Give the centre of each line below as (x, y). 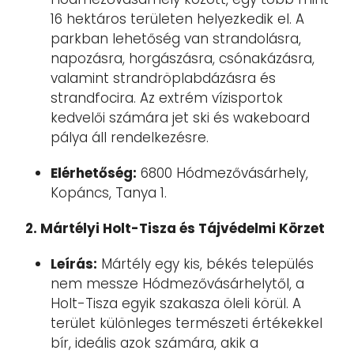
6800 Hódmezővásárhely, (222, 173)
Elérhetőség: (94, 173)
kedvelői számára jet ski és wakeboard (180, 118)
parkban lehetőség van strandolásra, (176, 39)
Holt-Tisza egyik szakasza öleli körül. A (176, 303)
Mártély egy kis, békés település (205, 264)
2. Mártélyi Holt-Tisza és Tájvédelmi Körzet (175, 228)
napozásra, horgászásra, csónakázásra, (183, 58)
